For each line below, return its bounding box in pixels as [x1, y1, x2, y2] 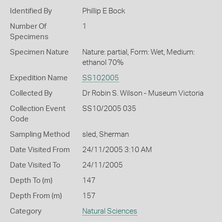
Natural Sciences [82, 208, 137, 215]
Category [10, 208, 42, 215]
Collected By [10, 90, 53, 97]
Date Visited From [10, 146, 70, 154]
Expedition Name [10, 74, 68, 82]
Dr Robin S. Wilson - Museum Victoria [82, 90, 204, 97]
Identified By [10, 7, 52, 15]
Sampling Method [10, 131, 70, 138]
